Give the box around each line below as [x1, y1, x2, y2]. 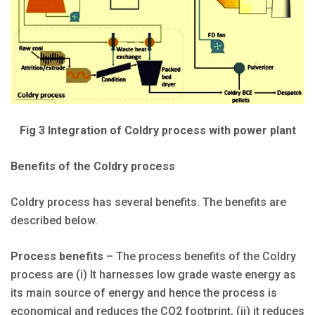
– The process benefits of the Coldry [103, 249, 296, 263]
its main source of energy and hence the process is [11, 285, 277, 300]
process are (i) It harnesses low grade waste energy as [11, 267, 296, 281]
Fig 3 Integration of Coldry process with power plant [19, 123, 296, 137]
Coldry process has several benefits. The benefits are [11, 195, 286, 209]
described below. [11, 213, 98, 227]
